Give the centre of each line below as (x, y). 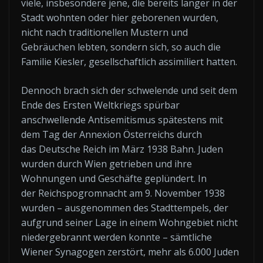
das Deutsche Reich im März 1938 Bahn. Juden (122, 149)
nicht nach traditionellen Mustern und (104, 32)
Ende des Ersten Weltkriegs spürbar (100, 105)
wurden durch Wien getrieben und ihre (107, 164)
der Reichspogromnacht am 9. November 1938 (123, 193)
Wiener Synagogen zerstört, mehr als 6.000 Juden (130, 252)
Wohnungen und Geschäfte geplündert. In (114, 178)
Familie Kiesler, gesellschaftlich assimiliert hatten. (129, 62)
